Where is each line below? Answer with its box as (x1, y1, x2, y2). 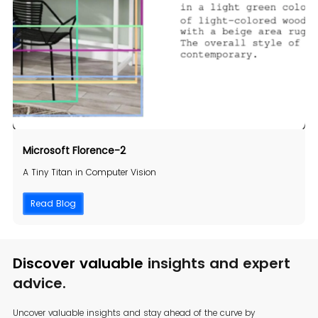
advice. (12, 273, 66, 293)
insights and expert (147, 253, 290, 273)
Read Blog (30, 197, 76, 209)
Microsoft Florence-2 (22, 143, 126, 158)
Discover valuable (12, 253, 148, 273)
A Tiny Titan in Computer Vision (22, 165, 156, 178)
